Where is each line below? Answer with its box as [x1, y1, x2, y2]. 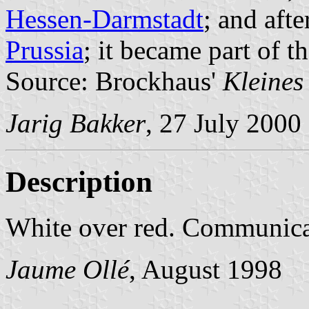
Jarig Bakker [6, 108, 146, 138]
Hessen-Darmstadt [6, 3, 203, 34]
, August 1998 [129, 255, 282, 285]
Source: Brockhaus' [6, 66, 223, 96]
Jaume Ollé [6, 255, 129, 285]
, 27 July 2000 [146, 108, 301, 138]
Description [6, 165, 152, 198]
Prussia [6, 34, 83, 65]
